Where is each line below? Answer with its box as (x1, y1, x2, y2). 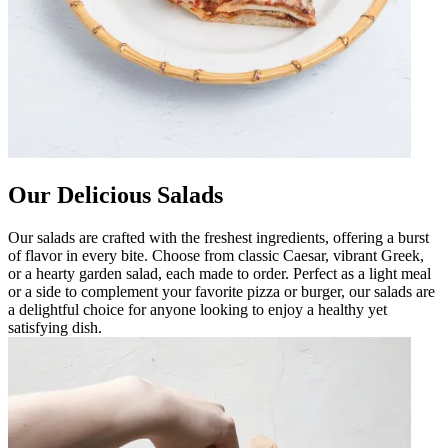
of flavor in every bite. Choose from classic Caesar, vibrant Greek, (8, 246, 424, 264)
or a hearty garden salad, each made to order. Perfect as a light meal (8, 264, 431, 282)
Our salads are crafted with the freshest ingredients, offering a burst (8, 228, 429, 246)
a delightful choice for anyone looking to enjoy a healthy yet (8, 300, 387, 318)
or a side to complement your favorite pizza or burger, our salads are (8, 282, 435, 300)
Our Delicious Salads (8, 181, 223, 208)
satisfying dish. (8, 318, 102, 336)
